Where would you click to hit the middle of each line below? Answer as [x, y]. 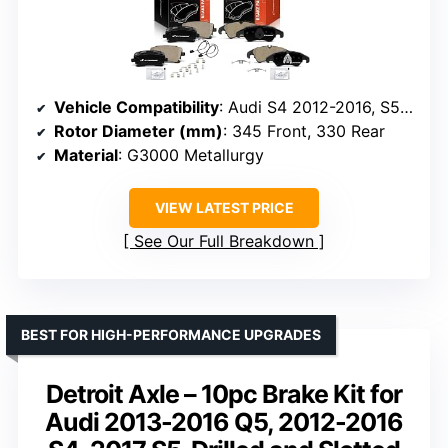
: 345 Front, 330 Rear [304, 131]
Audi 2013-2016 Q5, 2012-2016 [224, 422]
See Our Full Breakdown [224, 241]
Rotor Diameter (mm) [138, 131]
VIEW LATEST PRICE [224, 208]
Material [86, 155]
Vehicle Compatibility [136, 107]
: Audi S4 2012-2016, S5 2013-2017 [309, 107]
